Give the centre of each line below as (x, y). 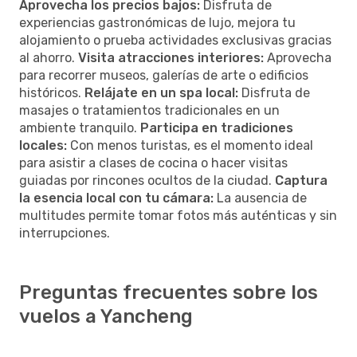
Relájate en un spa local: (161, 92)
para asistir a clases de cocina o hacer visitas (153, 163)
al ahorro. (49, 57)
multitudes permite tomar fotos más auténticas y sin (178, 215)
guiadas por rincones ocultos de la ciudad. (147, 180)
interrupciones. (65, 233)
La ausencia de (260, 198)
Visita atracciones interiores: (171, 57)
